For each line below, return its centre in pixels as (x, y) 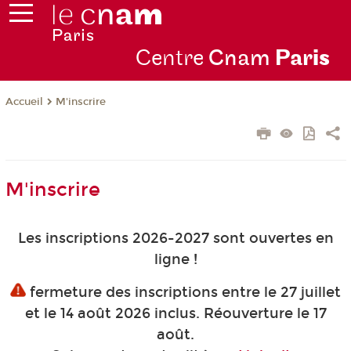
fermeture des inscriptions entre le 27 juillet (183, 292)
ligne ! (175, 260)
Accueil (24, 102)
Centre (172, 59)
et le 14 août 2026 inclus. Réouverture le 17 (175, 313)
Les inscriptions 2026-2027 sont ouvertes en (175, 239)
